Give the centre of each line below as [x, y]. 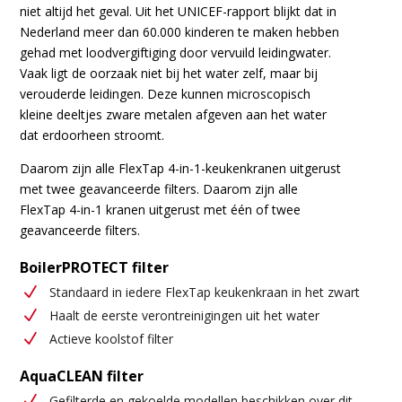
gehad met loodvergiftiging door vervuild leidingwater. [176, 52]
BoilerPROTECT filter [95, 267]
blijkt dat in [306, 11]
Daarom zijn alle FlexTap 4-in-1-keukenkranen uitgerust [181, 168]
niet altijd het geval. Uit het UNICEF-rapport [147, 11]
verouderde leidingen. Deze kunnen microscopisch [166, 93]
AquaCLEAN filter [82, 376]
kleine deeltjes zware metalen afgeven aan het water [174, 114]
